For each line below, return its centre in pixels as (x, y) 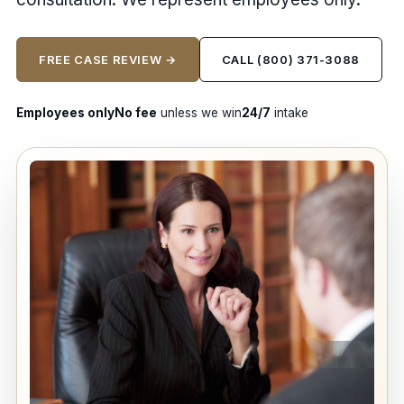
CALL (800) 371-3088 (291, 60)
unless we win (199, 113)
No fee (136, 113)
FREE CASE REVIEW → (108, 60)
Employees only (65, 113)
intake (289, 113)
